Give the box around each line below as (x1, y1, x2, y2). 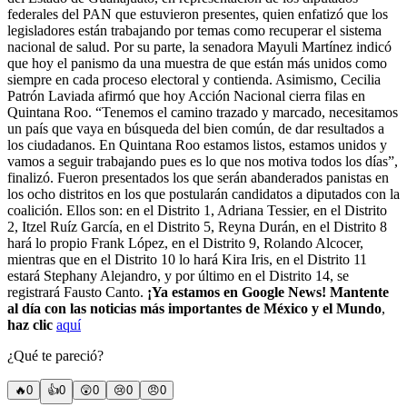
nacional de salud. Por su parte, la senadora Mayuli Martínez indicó (7, 38, 392, 55)
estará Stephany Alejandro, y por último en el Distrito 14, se (7, 267, 349, 283)
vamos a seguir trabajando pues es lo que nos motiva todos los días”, (7, 153, 398, 169)
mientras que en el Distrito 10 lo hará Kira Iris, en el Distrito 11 (7, 251, 367, 267)
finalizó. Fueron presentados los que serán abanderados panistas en (7, 169, 389, 185)
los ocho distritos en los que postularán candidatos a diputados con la (7, 185, 400, 202)
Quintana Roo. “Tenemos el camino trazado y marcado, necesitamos (7, 104, 398, 120)
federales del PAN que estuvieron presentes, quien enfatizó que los (7, 5, 388, 22)
